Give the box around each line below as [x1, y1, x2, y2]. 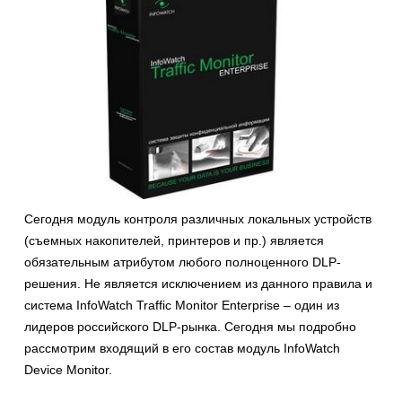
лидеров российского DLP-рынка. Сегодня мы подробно [24, 319, 356, 334]
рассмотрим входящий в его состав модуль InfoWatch [24, 340, 340, 355]
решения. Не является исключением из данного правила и [24, 275, 372, 291]
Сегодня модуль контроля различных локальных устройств [24, 211, 371, 226]
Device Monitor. [24, 362, 112, 377]
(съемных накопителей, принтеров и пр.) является [24, 232, 324, 248]
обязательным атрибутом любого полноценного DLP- [24, 254, 341, 269]
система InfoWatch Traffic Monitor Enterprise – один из [24, 297, 339, 312]
